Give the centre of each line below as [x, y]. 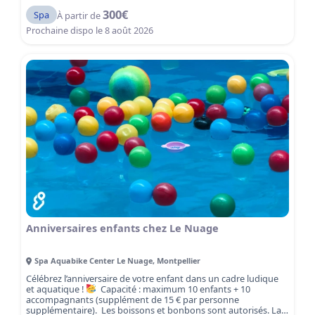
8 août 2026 [129, 30]
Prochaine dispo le [66, 30]
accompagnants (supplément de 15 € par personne [133, 299]
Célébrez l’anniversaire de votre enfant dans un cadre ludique [153, 278]
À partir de [79, 16]
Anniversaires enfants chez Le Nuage [123, 227]
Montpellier [179, 260]
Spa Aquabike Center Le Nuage [94, 260]
